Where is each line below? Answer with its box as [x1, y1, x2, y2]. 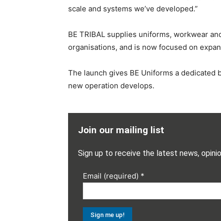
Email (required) [83, 171, 141, 181]
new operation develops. [68, 81, 154, 91]
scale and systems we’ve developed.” [68, 4, 198, 14]
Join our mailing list [78, 124, 164, 136]
